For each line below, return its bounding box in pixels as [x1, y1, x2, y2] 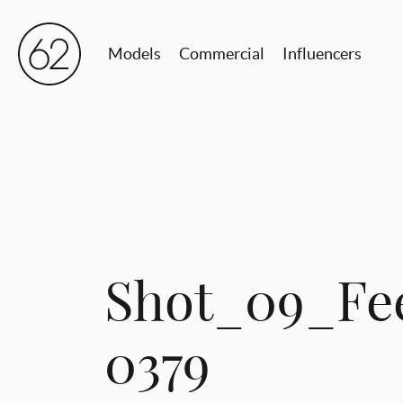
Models [108, 44, 161, 63]
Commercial [179, 44, 264, 63]
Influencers [282, 44, 362, 63]
